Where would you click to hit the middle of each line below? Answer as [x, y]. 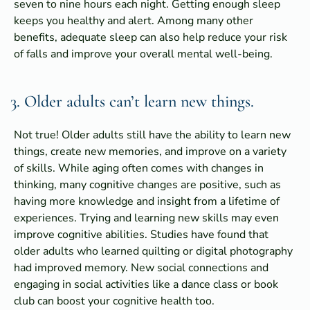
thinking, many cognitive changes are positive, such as [147, 184]
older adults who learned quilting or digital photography [153, 251]
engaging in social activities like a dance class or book [146, 284]
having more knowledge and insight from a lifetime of [147, 201]
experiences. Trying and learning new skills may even [146, 218]
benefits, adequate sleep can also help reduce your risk [151, 37]
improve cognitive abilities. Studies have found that [141, 234]
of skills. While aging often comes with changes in [139, 168]
